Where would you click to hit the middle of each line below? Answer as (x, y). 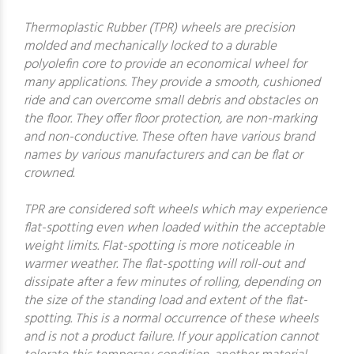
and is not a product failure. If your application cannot (171, 337)
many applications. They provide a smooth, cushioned (172, 83)
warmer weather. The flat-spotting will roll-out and (164, 264)
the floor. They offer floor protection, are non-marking (170, 119)
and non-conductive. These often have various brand (169, 137)
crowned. (49, 173)
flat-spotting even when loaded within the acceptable (174, 228)
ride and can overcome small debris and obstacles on (171, 101)
